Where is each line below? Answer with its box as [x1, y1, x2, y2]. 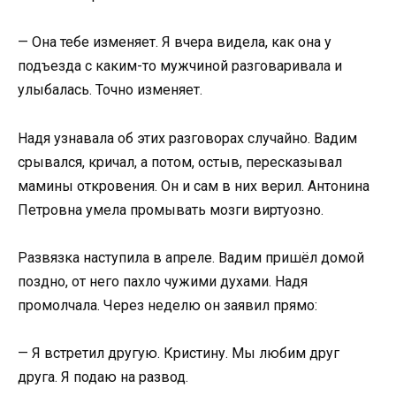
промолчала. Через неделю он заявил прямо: [18, 296, 317, 314]
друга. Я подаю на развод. [18, 368, 188, 385]
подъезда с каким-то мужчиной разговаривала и [18, 57, 342, 75]
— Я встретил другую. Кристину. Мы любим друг [18, 344, 339, 362]
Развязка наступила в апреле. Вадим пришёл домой [18, 248, 364, 266]
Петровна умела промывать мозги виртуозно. [18, 201, 324, 218]
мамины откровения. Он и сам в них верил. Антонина [18, 177, 369, 194]
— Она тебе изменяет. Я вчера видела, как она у [18, 34, 331, 51]
